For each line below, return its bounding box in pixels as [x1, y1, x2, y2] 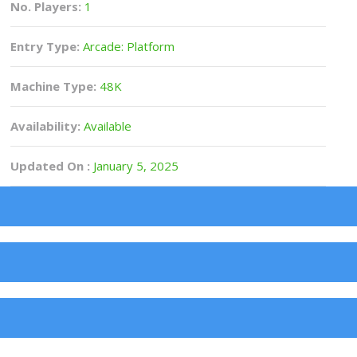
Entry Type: [10, 38, 80, 54]
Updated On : [10, 158, 91, 174]
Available [80, 118, 132, 134]
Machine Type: [10, 78, 97, 94]
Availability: [10, 118, 81, 134]
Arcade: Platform [80, 38, 175, 54]
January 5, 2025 [90, 158, 179, 174]
